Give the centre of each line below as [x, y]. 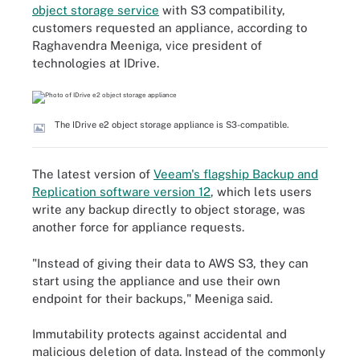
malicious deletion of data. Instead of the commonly [179, 352]
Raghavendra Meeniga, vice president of [147, 45]
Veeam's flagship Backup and [236, 174]
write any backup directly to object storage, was [169, 209]
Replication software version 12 [121, 192]
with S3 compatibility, [222, 10]
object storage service [96, 10]
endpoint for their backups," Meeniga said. [152, 298]
